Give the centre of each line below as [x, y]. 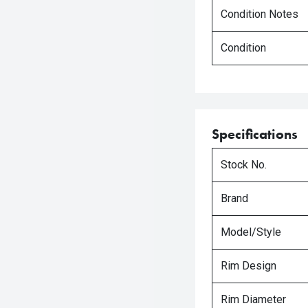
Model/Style [251, 232]
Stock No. [244, 165]
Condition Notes [260, 14]
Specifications [255, 134]
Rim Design [249, 266]
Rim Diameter [253, 299]
